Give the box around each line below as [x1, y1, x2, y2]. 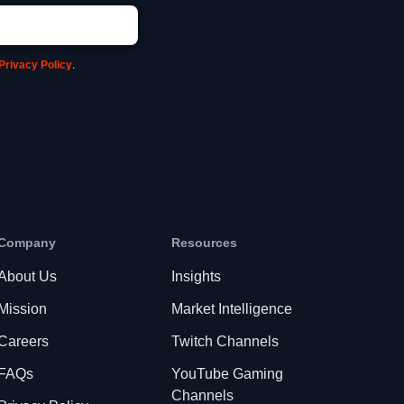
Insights [171, 269, 221, 284]
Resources [171, 235, 237, 250]
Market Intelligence [171, 301, 292, 317]
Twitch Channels [171, 334, 279, 349]
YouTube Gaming [171, 366, 283, 381]
